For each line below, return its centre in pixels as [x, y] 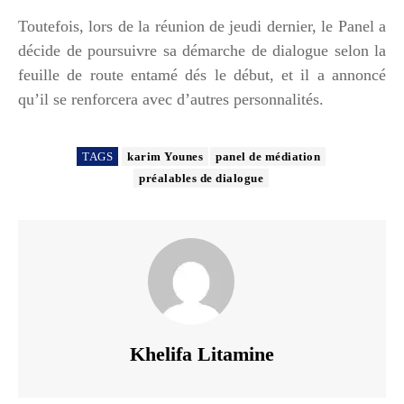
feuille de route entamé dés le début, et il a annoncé [202, 74]
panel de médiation [268, 156]
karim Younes [165, 156]
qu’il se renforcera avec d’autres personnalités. [171, 99]
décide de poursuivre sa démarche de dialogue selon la [202, 50]
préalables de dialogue [201, 178]
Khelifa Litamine [202, 353]
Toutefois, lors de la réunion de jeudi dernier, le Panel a [202, 26]
